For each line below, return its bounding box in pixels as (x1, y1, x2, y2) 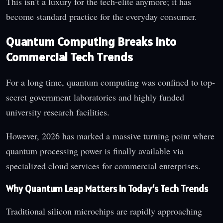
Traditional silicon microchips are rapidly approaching (6, 205, 202, 218)
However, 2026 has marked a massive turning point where (6, 129, 215, 142)
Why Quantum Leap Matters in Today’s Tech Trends (6, 182, 208, 195)
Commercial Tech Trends (6, 49, 133, 65)
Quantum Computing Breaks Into (6, 34, 176, 50)
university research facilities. (6, 106, 110, 118)
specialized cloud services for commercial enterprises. (6, 159, 201, 172)
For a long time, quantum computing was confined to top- (6, 76, 215, 88)
